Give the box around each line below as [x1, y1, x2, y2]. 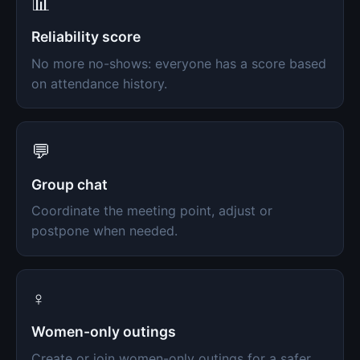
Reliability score [31, 28, 141, 46]
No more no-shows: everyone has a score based [31, 55, 326, 72]
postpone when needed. [31, 223, 178, 239]
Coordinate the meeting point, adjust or [31, 202, 272, 219]
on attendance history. [31, 75, 167, 92]
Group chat [31, 175, 108, 193]
